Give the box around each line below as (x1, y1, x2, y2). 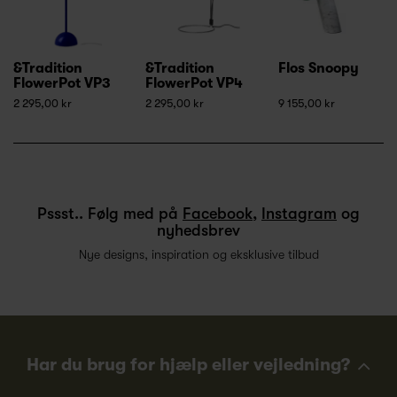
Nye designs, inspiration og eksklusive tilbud (78, 247, 319, 262)
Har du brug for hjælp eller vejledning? (27, 354, 350, 376)
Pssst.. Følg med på (37, 205, 183, 223)
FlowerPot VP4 (145, 75, 244, 92)
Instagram (261, 205, 337, 223)
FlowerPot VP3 (13, 75, 111, 92)
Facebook (183, 205, 253, 223)
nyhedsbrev (157, 222, 240, 240)
